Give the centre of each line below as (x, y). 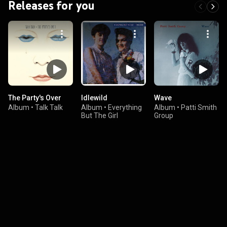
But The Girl (100, 116)
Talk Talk (49, 107)
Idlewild (94, 98)
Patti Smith (199, 107)
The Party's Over (35, 98)
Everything (125, 107)
